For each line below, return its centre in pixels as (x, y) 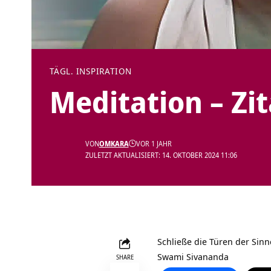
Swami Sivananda (193, 257)
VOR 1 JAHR (154, 144)
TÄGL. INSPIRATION (91, 71)
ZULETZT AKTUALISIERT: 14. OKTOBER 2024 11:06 (161, 155)
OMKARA (114, 144)
